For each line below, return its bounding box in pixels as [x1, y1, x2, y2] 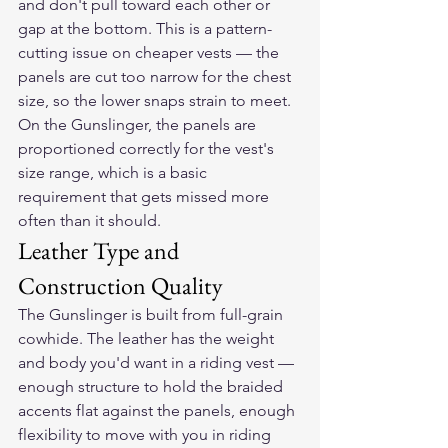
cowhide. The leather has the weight [18, 329, 278, 349]
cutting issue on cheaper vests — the [18, 43, 283, 63]
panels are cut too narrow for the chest [18, 67, 295, 87]
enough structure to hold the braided [18, 377, 287, 397]
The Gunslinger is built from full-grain [18, 305, 287, 325]
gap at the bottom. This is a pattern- [18, 19, 272, 39]
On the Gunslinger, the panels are [18, 115, 260, 135]
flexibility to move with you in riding [18, 425, 275, 445]
